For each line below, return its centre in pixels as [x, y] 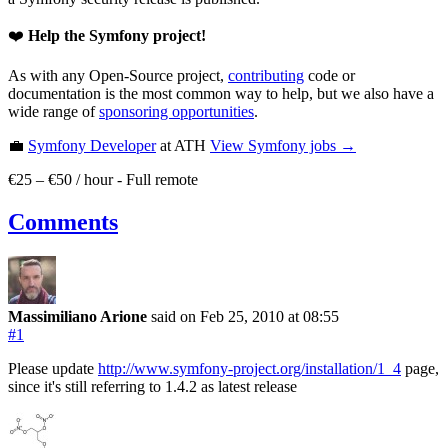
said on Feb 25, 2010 [219, 317]
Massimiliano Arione [77, 317]
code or [329, 76]
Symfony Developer [92, 146]
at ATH [181, 146]
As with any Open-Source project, [118, 76]
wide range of [53, 112]
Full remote [162, 180]
